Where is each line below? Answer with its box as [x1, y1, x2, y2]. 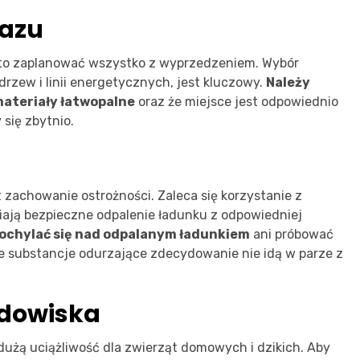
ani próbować [250, 226, 333, 242]
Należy [266, 74, 310, 90]
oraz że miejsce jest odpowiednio [135, 93, 338, 109]
